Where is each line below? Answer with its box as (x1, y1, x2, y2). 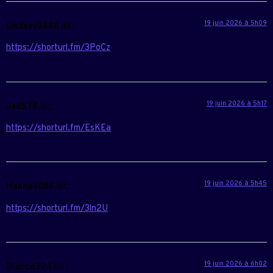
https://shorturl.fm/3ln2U (6, 202, 108, 214)
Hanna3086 (6, 181, 54, 193)
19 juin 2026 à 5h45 (204, 179, 267, 188)
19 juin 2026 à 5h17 (207, 99, 267, 108)
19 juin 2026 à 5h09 (204, 18, 267, 27)
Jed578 (6, 101, 38, 113)
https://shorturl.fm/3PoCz (6, 42, 110, 54)
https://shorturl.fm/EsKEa (6, 122, 111, 135)
